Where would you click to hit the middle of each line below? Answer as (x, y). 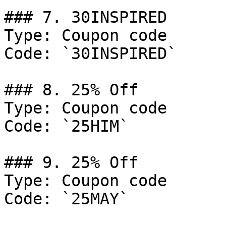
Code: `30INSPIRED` (90, 53)
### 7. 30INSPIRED (86, 17)
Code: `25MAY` (66, 199)
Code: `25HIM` (66, 126)
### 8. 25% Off (71, 90)
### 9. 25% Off (71, 162)
